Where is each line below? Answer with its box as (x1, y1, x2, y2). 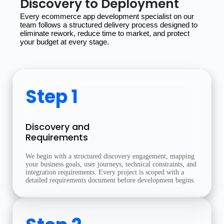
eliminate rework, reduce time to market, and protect (20, 29, 189, 37)
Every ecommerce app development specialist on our (20, 12, 194, 20)
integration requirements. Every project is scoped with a (25, 168, 184, 176)
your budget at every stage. (20, 38, 109, 46)
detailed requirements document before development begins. (25, 176, 195, 184)
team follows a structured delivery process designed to (20, 21, 197, 29)
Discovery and (25, 120, 89, 133)
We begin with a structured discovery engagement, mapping (25, 152, 194, 160)
